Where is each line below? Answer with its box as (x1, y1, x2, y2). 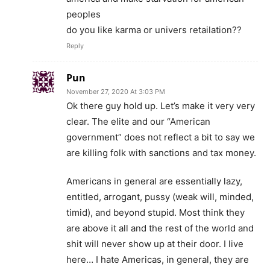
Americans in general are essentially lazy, (66, 175, 242, 187)
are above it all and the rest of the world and (66, 222, 254, 234)
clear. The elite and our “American (66, 116, 210, 128)
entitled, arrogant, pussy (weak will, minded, (66, 191, 254, 203)
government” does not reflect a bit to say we (66, 131, 255, 143)
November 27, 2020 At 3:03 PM (66, 87, 165, 96)
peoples (66, 8, 101, 20)
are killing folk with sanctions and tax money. (66, 147, 256, 159)
